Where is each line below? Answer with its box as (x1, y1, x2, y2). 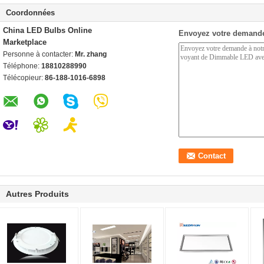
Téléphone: (3, 62, 41, 71)
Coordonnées (6, 8, 55, 18)
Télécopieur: (3, 74, 45, 82)
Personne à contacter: (3, 50, 75, 59)
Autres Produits (6, 189, 69, 199)
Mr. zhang (75, 50, 107, 59)
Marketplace (3, 38, 47, 47)
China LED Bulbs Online (3, 26, 92, 35)
